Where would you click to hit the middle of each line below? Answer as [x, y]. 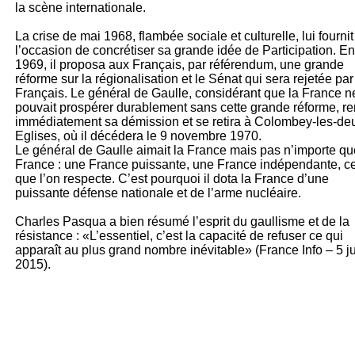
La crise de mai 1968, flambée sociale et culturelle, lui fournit [184, 36]
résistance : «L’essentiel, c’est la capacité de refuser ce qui [179, 235]
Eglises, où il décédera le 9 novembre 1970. [138, 136]
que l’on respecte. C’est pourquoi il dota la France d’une [172, 178]
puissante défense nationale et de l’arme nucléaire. [158, 193]
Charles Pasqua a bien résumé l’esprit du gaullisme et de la [182, 221]
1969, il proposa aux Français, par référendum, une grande [179, 64]
